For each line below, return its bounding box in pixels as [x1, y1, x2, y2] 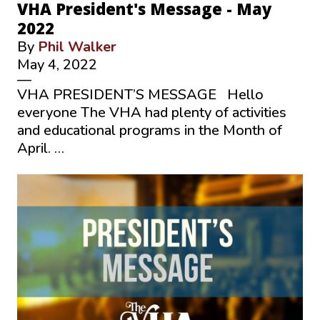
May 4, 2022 [17, 54, 97, 74]
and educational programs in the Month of [17, 120, 282, 140]
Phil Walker [38, 36, 116, 56]
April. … [17, 138, 64, 158]
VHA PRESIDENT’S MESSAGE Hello [17, 84, 264, 104]
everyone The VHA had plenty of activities [17, 102, 286, 122]
